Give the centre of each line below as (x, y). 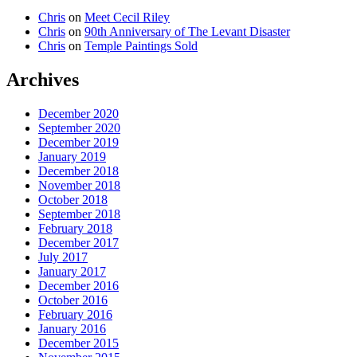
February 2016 (75, 314)
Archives (43, 79)
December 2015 (78, 343)
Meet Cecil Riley (127, 17)
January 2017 (72, 271)
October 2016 (73, 300)
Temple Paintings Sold (141, 45)
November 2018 (79, 185)
